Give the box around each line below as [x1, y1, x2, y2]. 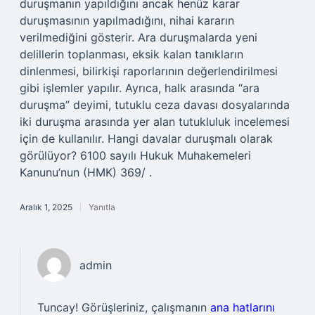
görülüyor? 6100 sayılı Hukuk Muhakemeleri [20, 148, 251, 162]
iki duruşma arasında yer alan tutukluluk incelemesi [20, 115, 290, 129]
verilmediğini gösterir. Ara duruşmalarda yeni [20, 30, 257, 44]
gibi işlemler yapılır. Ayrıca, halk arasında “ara [20, 81, 259, 95]
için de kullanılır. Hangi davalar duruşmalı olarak [20, 131, 273, 146]
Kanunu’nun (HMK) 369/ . [20, 165, 152, 179]
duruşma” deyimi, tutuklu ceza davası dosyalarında [20, 98, 290, 112]
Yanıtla [89, 202, 115, 212]
